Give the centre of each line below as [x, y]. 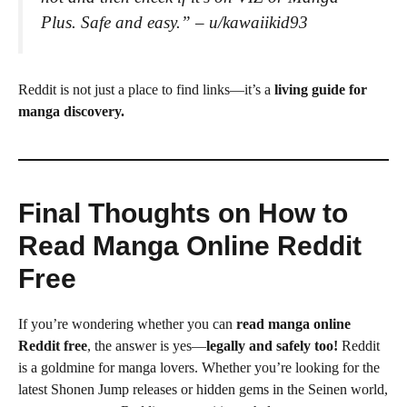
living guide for [321, 90]
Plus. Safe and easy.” [116, 22]
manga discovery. [71, 112]
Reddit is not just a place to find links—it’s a [146, 90]
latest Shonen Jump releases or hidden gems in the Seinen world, [203, 390]
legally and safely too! [272, 346]
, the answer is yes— [147, 346]
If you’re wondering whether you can [127, 324]
